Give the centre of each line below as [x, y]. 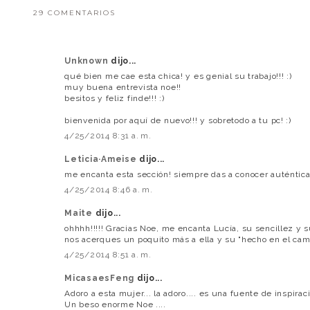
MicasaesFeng [101, 278]
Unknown [88, 61]
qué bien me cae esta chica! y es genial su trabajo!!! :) [178, 76]
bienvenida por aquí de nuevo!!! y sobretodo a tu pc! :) [178, 120]
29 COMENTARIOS [75, 12]
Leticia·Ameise [102, 159]
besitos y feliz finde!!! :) [115, 98]
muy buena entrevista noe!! [123, 87]
